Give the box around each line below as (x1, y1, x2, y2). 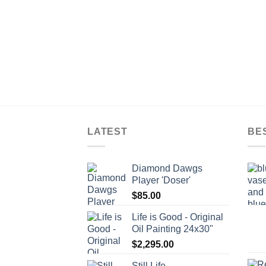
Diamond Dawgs (132, 163, 202, 173)
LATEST (87, 126, 128, 137)
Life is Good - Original (132, 211, 223, 222)
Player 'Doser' (132, 175, 191, 185)
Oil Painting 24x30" (132, 223, 213, 234)
